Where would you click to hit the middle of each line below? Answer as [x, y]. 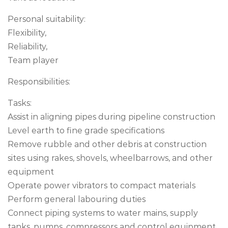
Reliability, [27, 47]
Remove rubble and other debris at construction [107, 144]
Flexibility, [27, 33]
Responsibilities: [39, 82]
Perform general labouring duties [77, 199]
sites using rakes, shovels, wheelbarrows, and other [110, 158]
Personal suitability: [47, 19]
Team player [33, 60]
